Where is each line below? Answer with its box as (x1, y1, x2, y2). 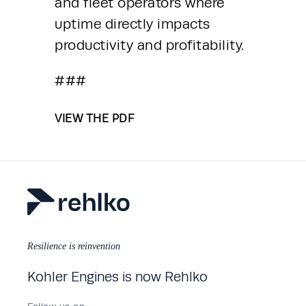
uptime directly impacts (55, 15, 210, 32)
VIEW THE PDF (55, 111, 135, 125)
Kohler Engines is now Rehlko (27, 268, 208, 285)
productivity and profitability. (55, 36, 245, 53)
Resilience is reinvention (27, 241, 120, 252)
